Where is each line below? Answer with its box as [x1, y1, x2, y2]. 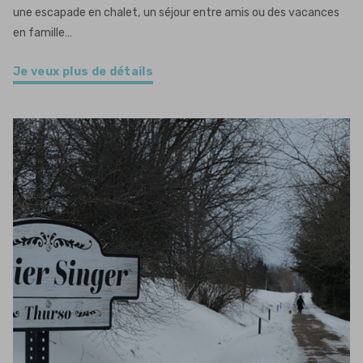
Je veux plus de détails [13, 65, 154, 79]
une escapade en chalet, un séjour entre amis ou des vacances [13, 6, 340, 19]
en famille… [13, 26, 72, 40]
